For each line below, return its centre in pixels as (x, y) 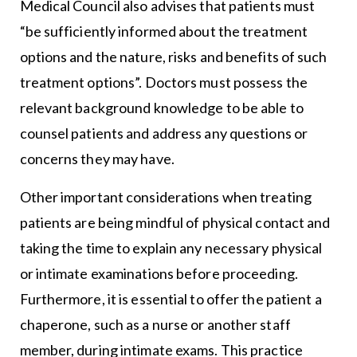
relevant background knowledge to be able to (161, 108)
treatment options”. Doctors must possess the (163, 82)
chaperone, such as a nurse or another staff (155, 325)
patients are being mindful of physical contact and (175, 223)
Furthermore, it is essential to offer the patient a (171, 299)
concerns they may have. (97, 159)
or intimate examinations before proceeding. (159, 274)
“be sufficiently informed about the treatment (164, 31)
